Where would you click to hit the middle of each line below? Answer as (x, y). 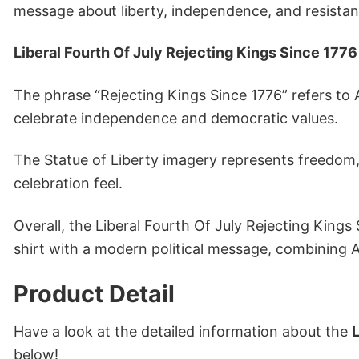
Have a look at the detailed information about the (183, 332)
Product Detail (94, 293)
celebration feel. (68, 184)
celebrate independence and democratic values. (176, 118)
